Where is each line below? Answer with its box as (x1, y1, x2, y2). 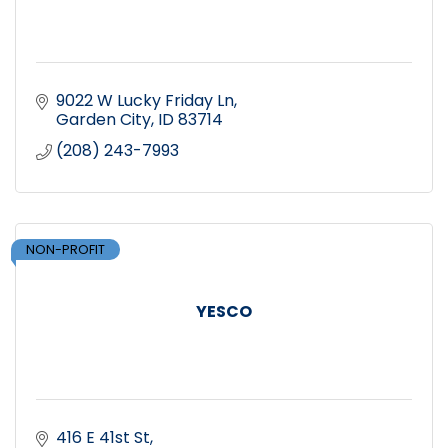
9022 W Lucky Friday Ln (56, 88, 234, 112)
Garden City (56, 107, 151, 131)
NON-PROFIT (26, 240, 105, 258)
